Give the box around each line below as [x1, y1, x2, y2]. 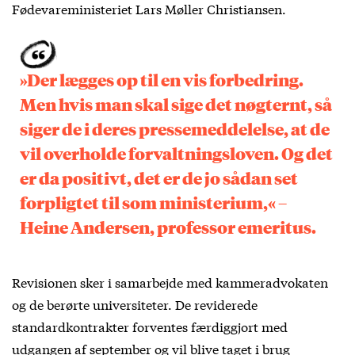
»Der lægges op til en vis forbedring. [20, 67, 303, 91]
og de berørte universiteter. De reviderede [12, 294, 258, 313]
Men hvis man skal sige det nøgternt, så [20, 91, 332, 116]
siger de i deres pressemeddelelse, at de [20, 116, 330, 140]
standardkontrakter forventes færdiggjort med [12, 316, 288, 335]
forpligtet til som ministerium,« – [20, 189, 287, 214]
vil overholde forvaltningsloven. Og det [20, 140, 333, 165]
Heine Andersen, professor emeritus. [20, 214, 316, 239]
